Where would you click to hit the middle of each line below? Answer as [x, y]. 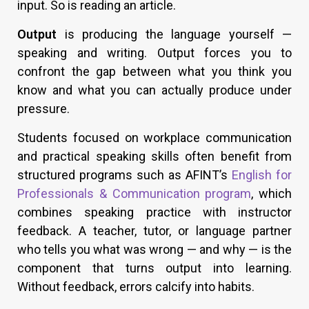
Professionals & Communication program [134, 194]
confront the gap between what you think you [154, 72]
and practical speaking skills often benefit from [154, 157]
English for [262, 175]
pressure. [43, 109]
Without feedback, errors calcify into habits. [136, 287]
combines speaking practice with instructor [154, 212]
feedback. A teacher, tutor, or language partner [154, 231]
